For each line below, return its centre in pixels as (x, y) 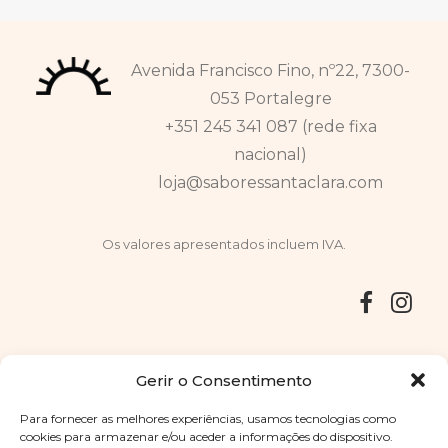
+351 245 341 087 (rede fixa (270, 126)
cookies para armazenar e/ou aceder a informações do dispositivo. (206, 436)
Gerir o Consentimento (224, 380)
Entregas (97, 366)
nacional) (270, 154)
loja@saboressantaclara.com (270, 182)
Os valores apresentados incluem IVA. (224, 244)
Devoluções (186, 366)
